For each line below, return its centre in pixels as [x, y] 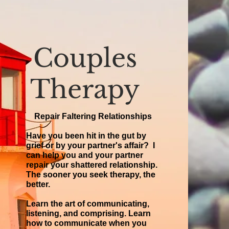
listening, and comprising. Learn [89, 213]
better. [38, 184]
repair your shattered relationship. [92, 165]
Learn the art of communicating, [88, 204]
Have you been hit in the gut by [86, 136]
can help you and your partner [85, 155]
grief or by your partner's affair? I [91, 145]
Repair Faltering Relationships [92, 116]
